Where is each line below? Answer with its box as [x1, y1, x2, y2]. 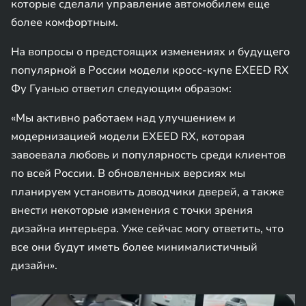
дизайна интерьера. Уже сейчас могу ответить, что [11, 221, 283, 236]
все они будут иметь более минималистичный [11, 240, 258, 255]
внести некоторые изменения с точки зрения [11, 203, 253, 218]
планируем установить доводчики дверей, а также [11, 184, 284, 199]
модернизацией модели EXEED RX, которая [11, 129, 245, 144]
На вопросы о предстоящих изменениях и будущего [11, 44, 290, 59]
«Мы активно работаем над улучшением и [11, 111, 236, 126]
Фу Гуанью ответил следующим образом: [11, 81, 232, 96]
